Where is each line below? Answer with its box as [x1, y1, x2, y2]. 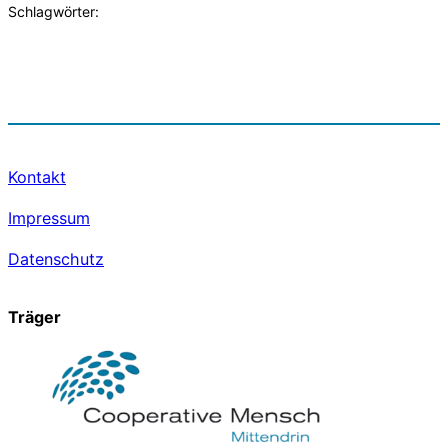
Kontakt [8, 167, 66, 188]
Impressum [8, 208, 90, 229]
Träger [8, 306, 61, 327]
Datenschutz [8, 249, 104, 270]
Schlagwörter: [8, 2, 99, 20]
